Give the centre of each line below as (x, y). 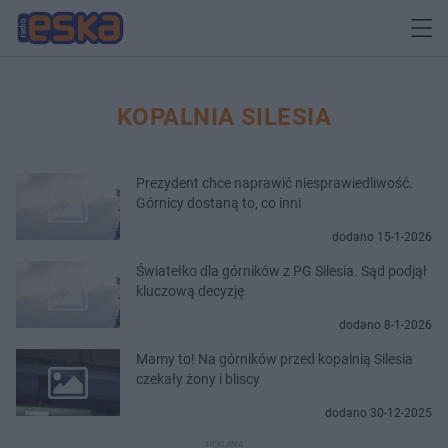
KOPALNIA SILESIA (224, 116)
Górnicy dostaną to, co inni (218, 202)
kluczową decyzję (190, 290)
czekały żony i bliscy (198, 378)
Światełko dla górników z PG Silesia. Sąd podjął (281, 270)
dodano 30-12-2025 (378, 412)
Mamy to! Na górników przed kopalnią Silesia (274, 358)
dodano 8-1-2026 (385, 324)
